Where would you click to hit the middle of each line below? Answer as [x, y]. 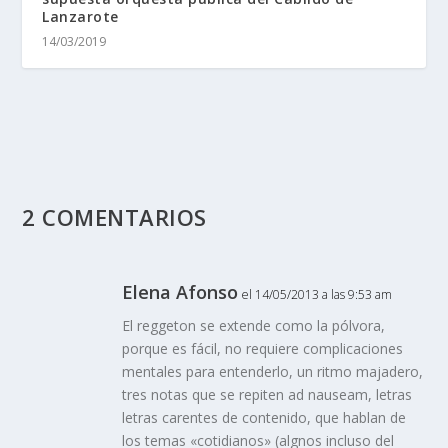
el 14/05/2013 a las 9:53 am [317, 294]
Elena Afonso [180, 291]
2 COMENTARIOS [114, 216]
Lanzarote [80, 16]
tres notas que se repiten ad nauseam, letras [267, 394]
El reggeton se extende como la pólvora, [254, 325]
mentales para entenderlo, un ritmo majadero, [273, 371]
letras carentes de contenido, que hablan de [264, 417]
